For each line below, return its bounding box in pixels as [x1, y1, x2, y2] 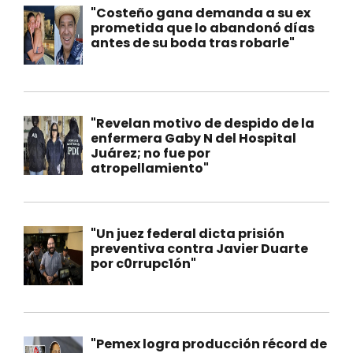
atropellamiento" [91, 158, 209, 177]
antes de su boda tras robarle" [91, 33, 295, 52]
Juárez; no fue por [91, 143, 210, 162]
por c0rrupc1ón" [91, 254, 196, 273]
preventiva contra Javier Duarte [91, 239, 308, 258]
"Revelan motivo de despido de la [91, 113, 314, 132]
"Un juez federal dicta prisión [91, 224, 284, 243]
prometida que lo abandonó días [91, 18, 314, 37]
